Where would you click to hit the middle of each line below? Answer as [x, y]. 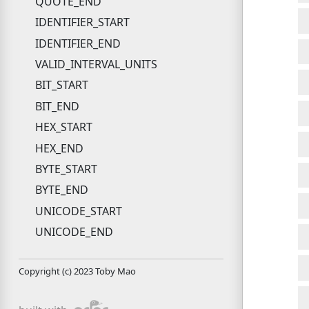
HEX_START [63, 127]
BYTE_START [66, 169]
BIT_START [61, 85]
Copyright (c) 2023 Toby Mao [77, 271]
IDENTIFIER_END [78, 43]
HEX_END [59, 148]
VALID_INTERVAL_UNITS [96, 64]
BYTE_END [61, 190]
